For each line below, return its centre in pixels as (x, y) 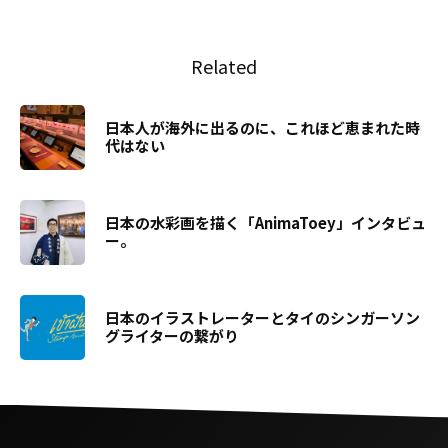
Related (224, 65)
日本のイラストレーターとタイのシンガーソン (262, 317)
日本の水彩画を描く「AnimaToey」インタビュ (265, 222)
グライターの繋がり (172, 335)
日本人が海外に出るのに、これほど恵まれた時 (262, 127)
